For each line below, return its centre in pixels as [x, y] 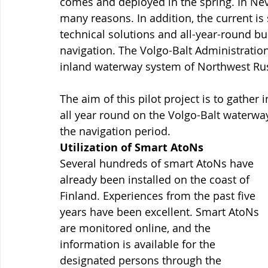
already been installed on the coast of [156, 179]
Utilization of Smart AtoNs [132, 147]
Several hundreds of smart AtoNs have [158, 163]
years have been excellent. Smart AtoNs [161, 211]
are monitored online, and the [137, 228]
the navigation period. [115, 131]
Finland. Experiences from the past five [159, 195]
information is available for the [139, 244]
